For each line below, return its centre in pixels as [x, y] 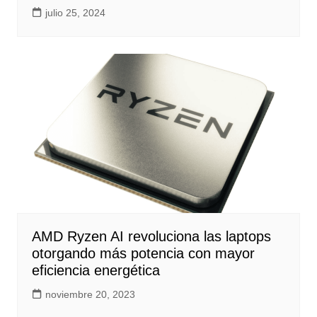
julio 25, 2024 [75, 13]
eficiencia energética [96, 271]
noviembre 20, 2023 [90, 295]
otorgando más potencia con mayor [143, 254]
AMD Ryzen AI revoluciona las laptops [151, 237]
